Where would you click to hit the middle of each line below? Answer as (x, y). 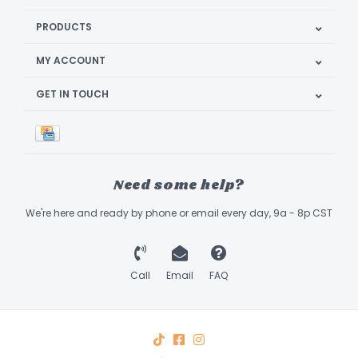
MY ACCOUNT (71, 61)
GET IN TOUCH (72, 94)
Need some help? (179, 186)
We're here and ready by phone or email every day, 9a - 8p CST (179, 213)
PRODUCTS (64, 27)
